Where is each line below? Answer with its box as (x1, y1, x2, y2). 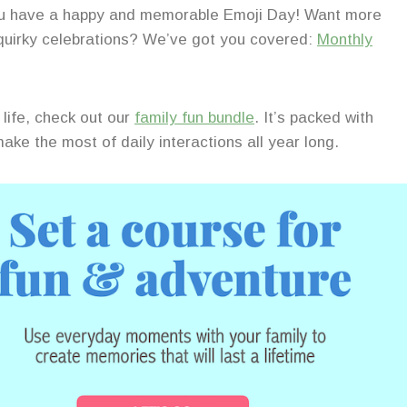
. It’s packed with (254, 109, 373, 127)
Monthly (317, 31, 372, 49)
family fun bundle (134, 109, 254, 127)
